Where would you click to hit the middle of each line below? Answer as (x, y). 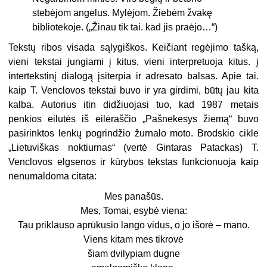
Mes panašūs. (133, 197)
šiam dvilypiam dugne (133, 254)
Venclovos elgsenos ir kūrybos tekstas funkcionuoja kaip (133, 162)
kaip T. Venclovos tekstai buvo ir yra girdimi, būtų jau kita (133, 91)
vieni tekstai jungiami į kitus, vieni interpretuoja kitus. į (133, 62)
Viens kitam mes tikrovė (133, 240)
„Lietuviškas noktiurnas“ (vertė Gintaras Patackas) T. (133, 148)
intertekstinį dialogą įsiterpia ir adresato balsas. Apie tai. (133, 76)
